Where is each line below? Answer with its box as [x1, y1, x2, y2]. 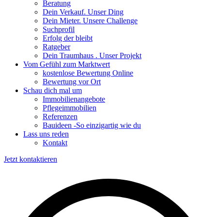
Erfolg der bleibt [43, 34, 93, 42]
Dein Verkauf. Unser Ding [43, 8, 124, 16]
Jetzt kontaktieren [4, 155, 57, 163]
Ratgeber [43, 43, 70, 51]
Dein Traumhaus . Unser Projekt [43, 51, 141, 60]
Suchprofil [43, 25, 75, 33]
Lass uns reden [23, 130, 69, 138]
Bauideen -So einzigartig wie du [43, 121, 141, 129]
